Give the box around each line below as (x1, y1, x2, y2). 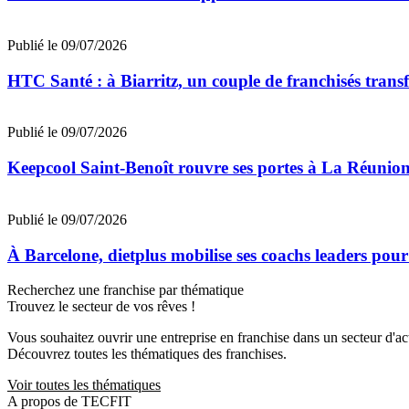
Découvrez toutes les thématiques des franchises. (7, 346, 287, 362)
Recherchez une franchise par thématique (7, 282, 244, 299)
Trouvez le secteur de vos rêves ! (7, 299, 195, 315)
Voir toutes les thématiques (7, 377, 161, 393)
